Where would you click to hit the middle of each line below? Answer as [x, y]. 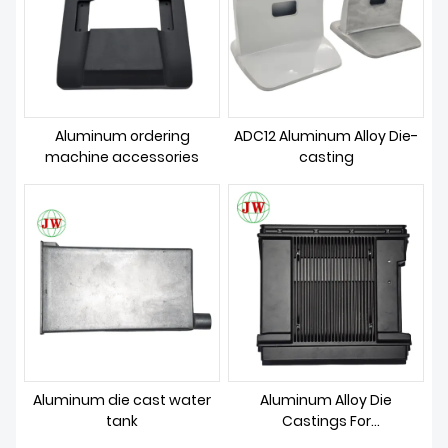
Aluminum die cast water [122, 400]
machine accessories [122, 157]
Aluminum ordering [122, 136]
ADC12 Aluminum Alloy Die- [326, 136]
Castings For [326, 421]
